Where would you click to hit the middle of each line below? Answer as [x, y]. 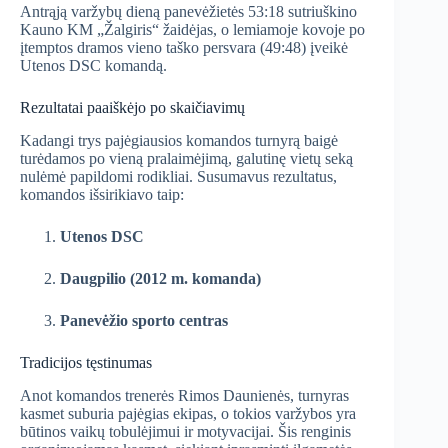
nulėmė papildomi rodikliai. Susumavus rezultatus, [178, 176]
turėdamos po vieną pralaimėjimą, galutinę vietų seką [186, 158]
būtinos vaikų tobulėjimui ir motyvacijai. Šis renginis [185, 431]
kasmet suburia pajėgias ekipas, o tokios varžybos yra [188, 413]
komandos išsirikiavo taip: [102, 194]
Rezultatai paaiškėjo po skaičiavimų [132, 108]
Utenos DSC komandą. [93, 66]
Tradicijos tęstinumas [86, 362]
